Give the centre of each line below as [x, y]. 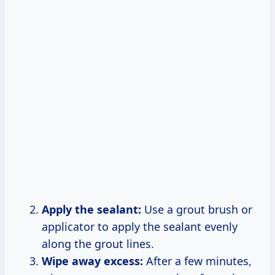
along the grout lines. [98, 243]
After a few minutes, [197, 261]
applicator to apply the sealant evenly [140, 226]
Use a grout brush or [197, 209]
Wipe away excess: [92, 261]
